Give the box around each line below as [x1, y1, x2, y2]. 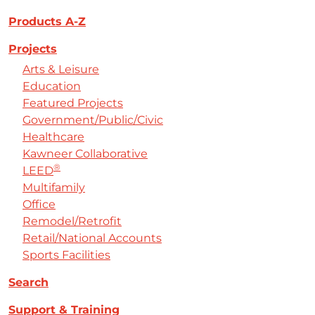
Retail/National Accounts [22, 231, 162, 245]
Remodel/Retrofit [22, 214, 122, 228]
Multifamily [22, 181, 85, 194]
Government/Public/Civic [22, 113, 163, 127]
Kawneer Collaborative [22, 147, 148, 160]
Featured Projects [22, 96, 123, 110]
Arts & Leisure [22, 63, 99, 76]
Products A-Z [8, 15, 86, 28]
